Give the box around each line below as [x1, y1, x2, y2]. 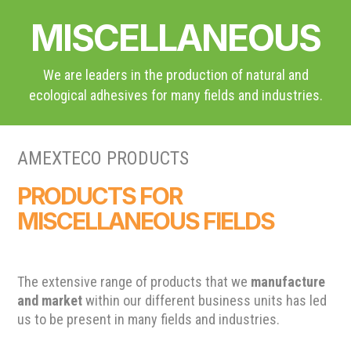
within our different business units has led [82, 292, 327, 309]
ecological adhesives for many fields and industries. [28, 87, 323, 104]
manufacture [251, 273, 326, 291]
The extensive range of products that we [17, 273, 251, 291]
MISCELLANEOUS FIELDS [17, 207, 275, 236]
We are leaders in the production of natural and [42, 67, 309, 84]
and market [17, 292, 83, 309]
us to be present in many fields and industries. [17, 311, 280, 328]
